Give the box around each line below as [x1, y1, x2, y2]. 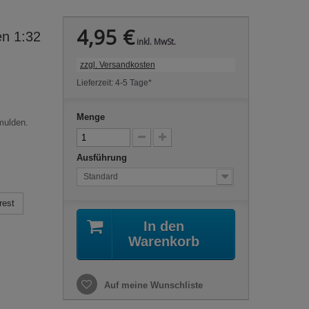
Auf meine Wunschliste [101, 280, 203, 290]
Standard [83, 172, 118, 181]
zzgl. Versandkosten [79, 60, 155, 70]
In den [143, 219, 185, 234]
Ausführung [76, 152, 130, 163]
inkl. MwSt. [134, 36, 176, 48]
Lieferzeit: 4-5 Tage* [76, 78, 152, 88]
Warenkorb [128, 234, 200, 249]
